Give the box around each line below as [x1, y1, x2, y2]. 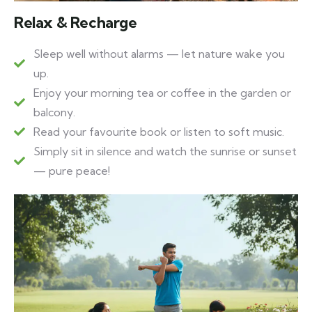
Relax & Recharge [14, 13, 137, 33]
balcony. [33, 105, 75, 120]
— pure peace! [33, 164, 110, 178]
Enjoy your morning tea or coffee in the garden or [33, 86, 291, 100]
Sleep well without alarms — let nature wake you [33, 47, 285, 61]
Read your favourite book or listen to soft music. [33, 125, 284, 139]
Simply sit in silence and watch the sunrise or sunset [33, 144, 297, 159]
